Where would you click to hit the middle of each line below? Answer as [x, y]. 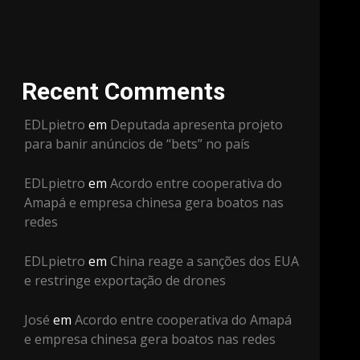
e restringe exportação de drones [125, 280]
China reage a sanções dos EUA [205, 261]
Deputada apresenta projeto [197, 125]
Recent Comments [124, 91]
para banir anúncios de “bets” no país [137, 144]
